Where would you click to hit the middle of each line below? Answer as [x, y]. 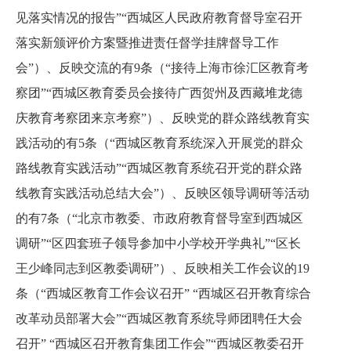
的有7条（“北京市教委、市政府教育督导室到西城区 [159, 218]
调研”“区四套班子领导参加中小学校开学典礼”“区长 [158, 243]
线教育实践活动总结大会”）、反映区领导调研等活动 [163, 193]
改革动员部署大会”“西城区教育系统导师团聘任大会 [159, 318]
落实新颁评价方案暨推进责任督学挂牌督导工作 [147, 43]
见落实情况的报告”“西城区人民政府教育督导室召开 [159, 18]
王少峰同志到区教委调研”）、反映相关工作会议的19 [163, 268]
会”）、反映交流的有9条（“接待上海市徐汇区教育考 [162, 68]
